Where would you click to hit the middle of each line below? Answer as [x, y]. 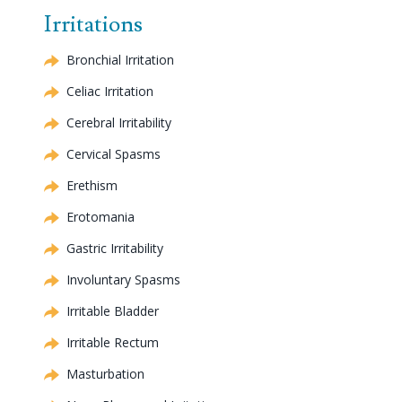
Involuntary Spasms [123, 280]
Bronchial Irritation [120, 60]
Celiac [83, 92]
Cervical [89, 154]
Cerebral [91, 123]
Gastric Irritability [115, 249]
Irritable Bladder [113, 311]
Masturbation [105, 374]
